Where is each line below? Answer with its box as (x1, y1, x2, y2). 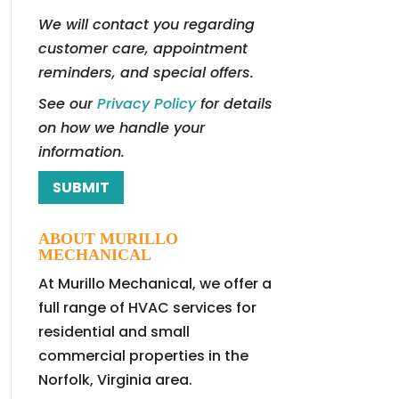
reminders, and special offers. (37, 62, 254, 83)
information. (37, 142, 125, 162)
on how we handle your (37, 118, 205, 138)
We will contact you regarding (37, 14, 255, 35)
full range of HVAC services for (37, 297, 256, 318)
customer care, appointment (37, 38, 248, 59)
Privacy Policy (96, 94, 196, 114)
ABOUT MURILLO (37, 229, 178, 248)
